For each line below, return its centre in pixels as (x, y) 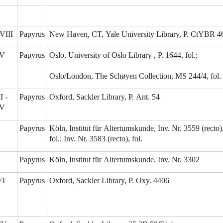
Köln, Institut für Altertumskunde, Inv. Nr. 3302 (124, 160)
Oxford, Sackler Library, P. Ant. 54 (105, 97)
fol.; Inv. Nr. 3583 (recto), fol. (96, 139)
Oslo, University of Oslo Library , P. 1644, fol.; (123, 55)
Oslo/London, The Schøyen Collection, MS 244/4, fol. (135, 76)
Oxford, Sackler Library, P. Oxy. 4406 (109, 181)
